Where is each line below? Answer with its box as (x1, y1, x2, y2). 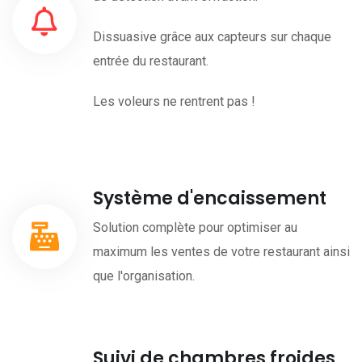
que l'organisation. (93, 267, 198, 284)
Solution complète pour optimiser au (93, 219, 297, 235)
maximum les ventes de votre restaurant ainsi (93, 243, 350, 259)
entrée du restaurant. (93, 53, 208, 69)
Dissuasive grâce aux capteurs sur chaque (93, 28, 331, 44)
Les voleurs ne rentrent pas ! (93, 93, 255, 109)
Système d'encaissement (93, 185, 330, 211)
